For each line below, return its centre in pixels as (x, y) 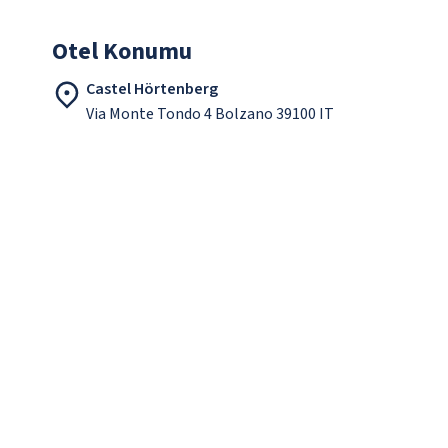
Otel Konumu (122, 52)
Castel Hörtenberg (152, 89)
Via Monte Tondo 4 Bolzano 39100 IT (210, 114)
